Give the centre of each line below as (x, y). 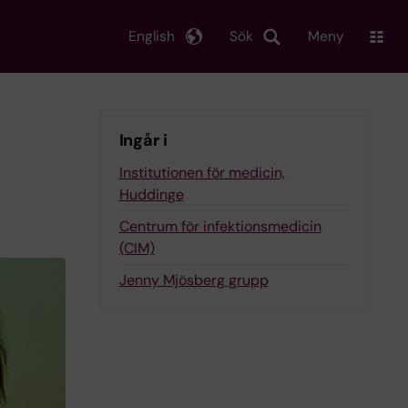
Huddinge (151, 194)
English (152, 36)
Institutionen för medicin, (202, 173)
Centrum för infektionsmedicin (220, 226)
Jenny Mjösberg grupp (194, 280)
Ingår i (143, 140)
